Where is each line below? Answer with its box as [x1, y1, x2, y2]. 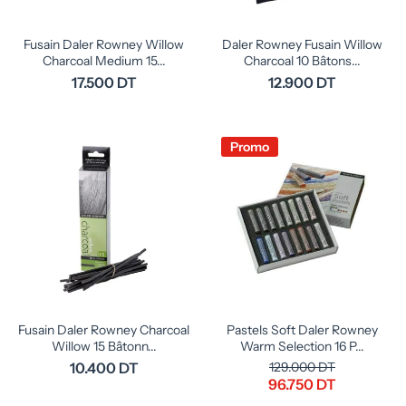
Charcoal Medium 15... [42, 53, 166, 69]
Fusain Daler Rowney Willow [24, 36, 184, 53]
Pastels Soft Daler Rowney [227, 322, 378, 338]
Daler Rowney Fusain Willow [222, 36, 382, 53]
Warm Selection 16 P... [240, 338, 364, 354]
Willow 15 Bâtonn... [51, 338, 157, 354]
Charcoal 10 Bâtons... [244, 53, 361, 69]
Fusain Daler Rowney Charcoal [18, 322, 189, 338]
